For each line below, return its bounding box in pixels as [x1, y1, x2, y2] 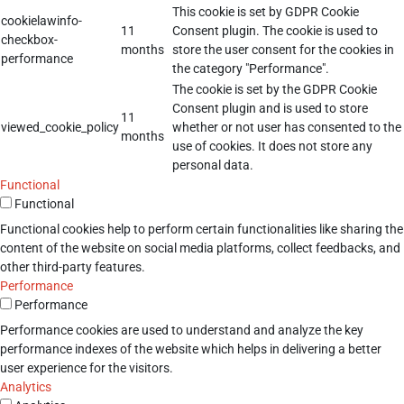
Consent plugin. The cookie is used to [172, 23, 378, 38]
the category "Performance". [172, 60, 329, 76]
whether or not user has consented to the [172, 119, 401, 134]
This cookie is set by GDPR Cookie [172, 4, 359, 19]
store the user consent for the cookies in [172, 41, 394, 57]
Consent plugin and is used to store [172, 100, 368, 115]
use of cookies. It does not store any [172, 138, 372, 153]
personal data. [172, 157, 253, 172]
